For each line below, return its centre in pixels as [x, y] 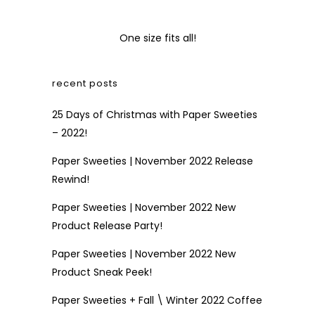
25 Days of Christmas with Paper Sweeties [155, 115]
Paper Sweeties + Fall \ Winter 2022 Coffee [157, 300]
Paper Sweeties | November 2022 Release [153, 161]
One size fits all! [157, 38]
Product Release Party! [107, 226]
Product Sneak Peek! [102, 272]
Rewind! [71, 179]
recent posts [85, 83]
